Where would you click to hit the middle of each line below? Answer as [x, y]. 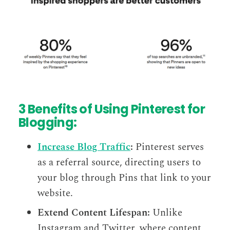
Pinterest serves [169, 147]
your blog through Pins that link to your [124, 178]
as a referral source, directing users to [119, 163]
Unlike [166, 213]
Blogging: [48, 123]
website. [55, 194]
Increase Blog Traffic [84, 147]
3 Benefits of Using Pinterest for [112, 109]
